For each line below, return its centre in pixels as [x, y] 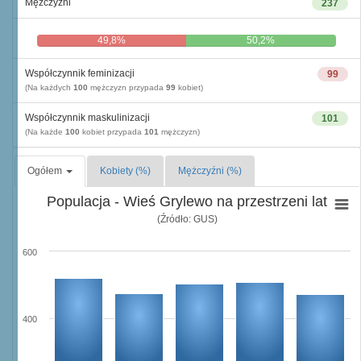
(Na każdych [49, 87]
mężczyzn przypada [127, 87]
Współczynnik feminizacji [80, 73]
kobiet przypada [112, 132]
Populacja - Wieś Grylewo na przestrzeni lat [187, 201]
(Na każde [45, 132]
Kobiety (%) [125, 171]
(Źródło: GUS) [187, 219]
